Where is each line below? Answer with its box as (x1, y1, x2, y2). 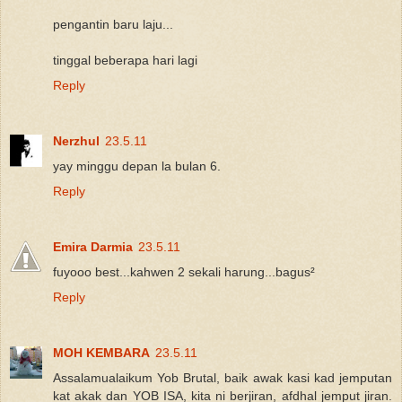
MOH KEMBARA (53, 345, 150, 361)
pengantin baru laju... (53, 17, 173, 32)
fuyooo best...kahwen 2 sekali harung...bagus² (53, 265, 315, 280)
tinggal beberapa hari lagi (53, 53, 197, 68)
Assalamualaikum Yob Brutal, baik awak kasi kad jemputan (53, 371, 392, 386)
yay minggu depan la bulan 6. (53, 159, 221, 174)
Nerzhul (53, 134, 100, 149)
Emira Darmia (53, 240, 133, 255)
